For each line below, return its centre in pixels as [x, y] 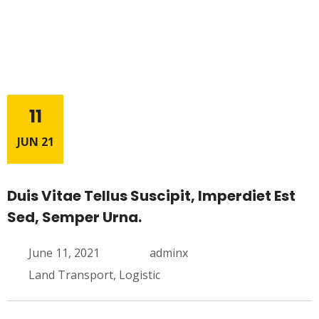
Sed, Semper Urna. [74, 217]
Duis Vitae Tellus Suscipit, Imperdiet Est [151, 196]
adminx [169, 253]
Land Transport [71, 275]
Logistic [140, 275]
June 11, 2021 [64, 253]
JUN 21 [35, 142]
